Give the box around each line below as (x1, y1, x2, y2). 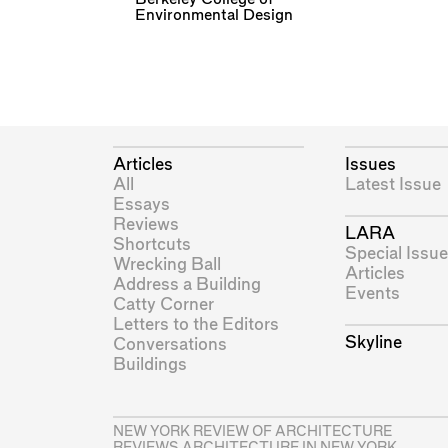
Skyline (344, 334, 402, 352)
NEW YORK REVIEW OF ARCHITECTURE (112, 425, 392, 440)
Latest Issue (344, 175, 441, 193)
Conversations (112, 335, 227, 353)
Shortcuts (112, 235, 191, 253)
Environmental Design (134, 7, 293, 23)
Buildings (112, 355, 187, 373)
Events (344, 285, 400, 303)
